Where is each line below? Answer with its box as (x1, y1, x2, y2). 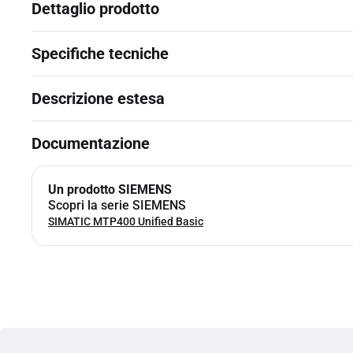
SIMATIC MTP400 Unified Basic (48, 215, 203, 228)
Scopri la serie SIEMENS (48, 198, 186, 213)
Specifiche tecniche (32, 44, 169, 63)
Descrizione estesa (32, 89, 165, 108)
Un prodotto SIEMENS (48, 182, 172, 197)
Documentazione (32, 134, 150, 153)
